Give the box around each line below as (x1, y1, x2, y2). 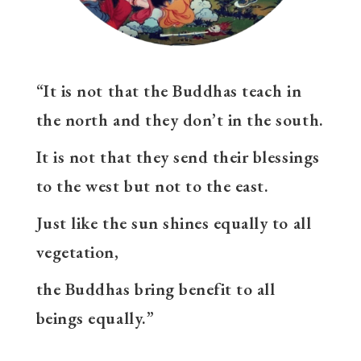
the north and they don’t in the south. (35, 108, 324, 131)
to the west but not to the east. (35, 174, 269, 197)
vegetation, (35, 240, 119, 263)
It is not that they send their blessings (35, 145, 320, 168)
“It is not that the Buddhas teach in (35, 79, 302, 102)
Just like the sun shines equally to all (35, 211, 312, 234)
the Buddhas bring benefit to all (35, 277, 276, 300)
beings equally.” (35, 306, 155, 329)
